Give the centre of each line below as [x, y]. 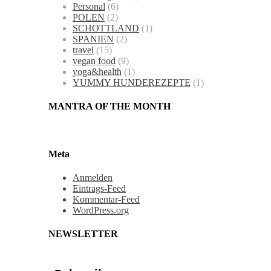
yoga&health [97, 71]
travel [83, 50]
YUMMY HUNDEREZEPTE [132, 82]
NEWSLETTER [83, 234]
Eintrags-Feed [99, 188]
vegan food [94, 60]
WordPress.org [101, 210]
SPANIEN [93, 39]
